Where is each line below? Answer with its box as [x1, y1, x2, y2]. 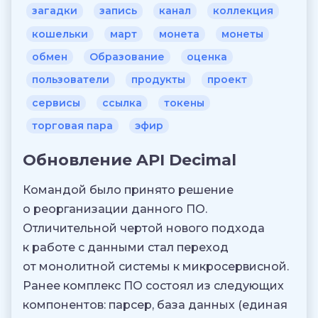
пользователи [32, 73, 109, 87]
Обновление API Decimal [23, 150, 236, 170]
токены [164, 96, 204, 109]
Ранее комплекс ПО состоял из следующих [23, 279, 284, 293]
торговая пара [32, 119, 113, 133]
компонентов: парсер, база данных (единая [23, 298, 287, 312]
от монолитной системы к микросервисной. [23, 260, 289, 274]
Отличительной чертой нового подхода [23, 221, 265, 236]
